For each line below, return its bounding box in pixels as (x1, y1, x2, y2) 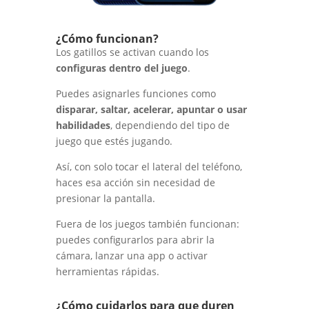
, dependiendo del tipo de (110, 119, 230, 132)
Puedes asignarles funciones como (55, 87, 216, 101)
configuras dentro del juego (55, 61, 188, 75)
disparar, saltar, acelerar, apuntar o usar (55, 103, 247, 117)
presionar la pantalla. (55, 192, 155, 206)
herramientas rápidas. (55, 265, 159, 279)
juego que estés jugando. (55, 134, 172, 148)
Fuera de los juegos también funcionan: (55, 217, 239, 231)
